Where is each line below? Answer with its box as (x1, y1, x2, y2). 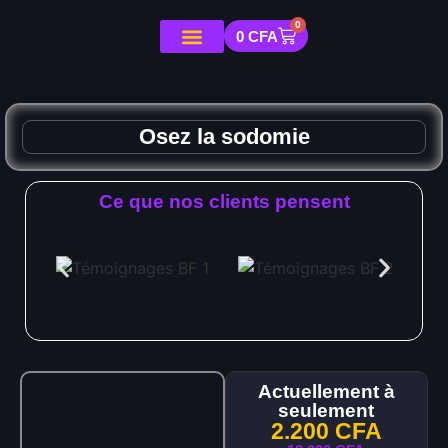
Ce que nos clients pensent (98, 191, 350, 212)
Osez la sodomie (138, 124, 310, 149)
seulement (278, 400, 375, 421)
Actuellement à (257, 381, 395, 402)
